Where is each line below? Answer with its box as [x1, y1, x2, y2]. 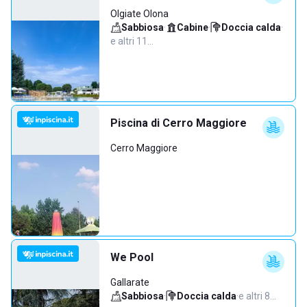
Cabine [177, 22, 208, 33]
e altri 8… [238, 291, 276, 302]
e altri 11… [110, 36, 153, 47]
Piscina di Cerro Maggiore [110, 116, 247, 130]
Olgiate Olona [110, 8, 169, 19]
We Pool [110, 251, 153, 264]
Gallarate [110, 277, 149, 288]
